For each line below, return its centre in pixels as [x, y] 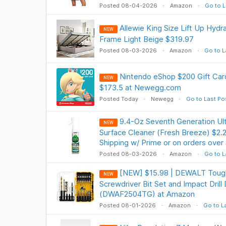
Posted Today [119, 99]
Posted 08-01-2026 [128, 205]
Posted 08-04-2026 [129, 6]
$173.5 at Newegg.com [140, 88]
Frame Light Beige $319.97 [146, 39]
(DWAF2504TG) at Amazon [147, 194]
